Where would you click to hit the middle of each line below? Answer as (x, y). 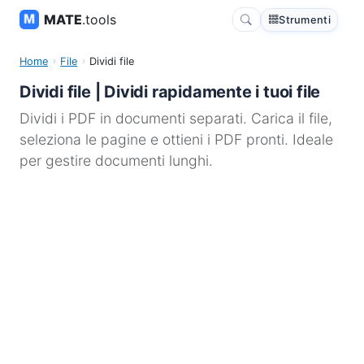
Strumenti (305, 19)
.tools (99, 19)
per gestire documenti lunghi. (116, 160)
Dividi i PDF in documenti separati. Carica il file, (176, 118)
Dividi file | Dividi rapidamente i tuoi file (170, 92)
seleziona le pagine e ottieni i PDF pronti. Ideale (176, 139)
